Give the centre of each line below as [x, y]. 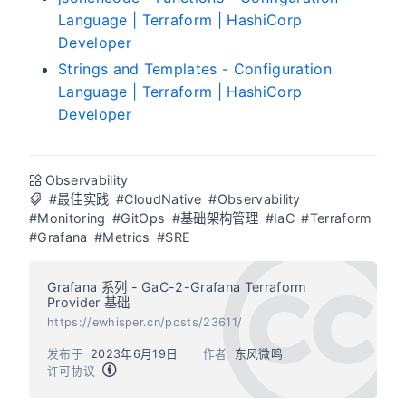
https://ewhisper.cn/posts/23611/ [145, 323]
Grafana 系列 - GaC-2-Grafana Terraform [177, 287]
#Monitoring [68, 218]
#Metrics [122, 237]
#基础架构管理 [215, 218]
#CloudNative [159, 199]
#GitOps [139, 218]
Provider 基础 [89, 303]
